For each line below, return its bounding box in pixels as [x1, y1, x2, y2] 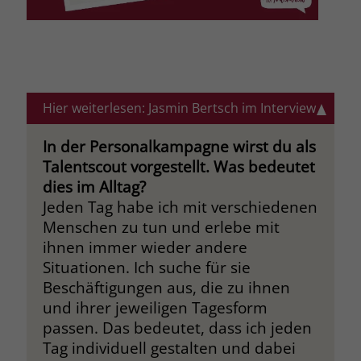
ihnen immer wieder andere [42, 236, 247, 257]
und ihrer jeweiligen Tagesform [42, 297, 268, 317]
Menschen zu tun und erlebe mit [42, 216, 280, 237]
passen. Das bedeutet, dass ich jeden [42, 317, 312, 338]
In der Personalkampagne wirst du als [42, 135, 316, 156]
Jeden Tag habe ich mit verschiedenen [42, 196, 317, 217]
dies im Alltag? [42, 176, 146, 197]
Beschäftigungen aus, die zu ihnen [42, 276, 290, 297]
